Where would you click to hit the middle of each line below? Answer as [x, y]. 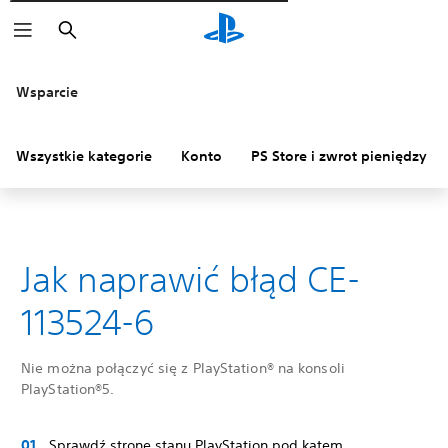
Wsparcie [47, 92]
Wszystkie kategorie [84, 156]
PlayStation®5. [68, 389]
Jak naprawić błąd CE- [190, 279]
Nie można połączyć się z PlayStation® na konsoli [183, 368]
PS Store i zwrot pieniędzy [339, 156]
